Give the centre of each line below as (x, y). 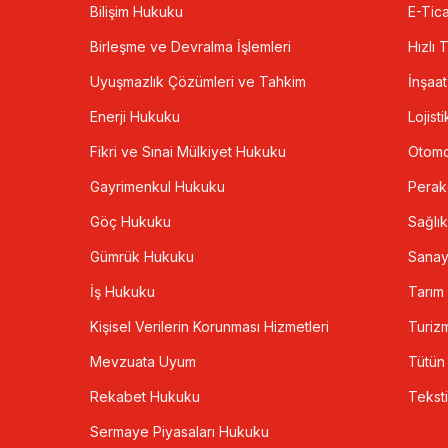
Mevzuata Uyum (143, 362)
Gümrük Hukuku (142, 257)
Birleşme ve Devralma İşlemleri (190, 47)
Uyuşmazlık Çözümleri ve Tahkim (198, 82)
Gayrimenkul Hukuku (157, 187)
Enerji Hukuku (135, 117)
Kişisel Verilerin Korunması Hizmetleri (209, 327)
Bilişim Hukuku (136, 12)
